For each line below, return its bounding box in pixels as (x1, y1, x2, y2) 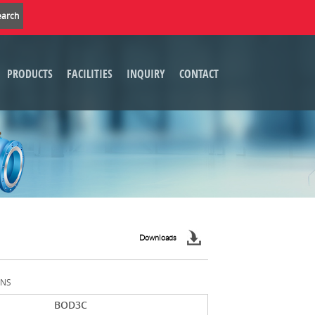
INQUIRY (127, 66, 165, 82)
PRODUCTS (7, 66, 53, 82)
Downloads (139, 233, 176, 242)
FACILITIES (67, 66, 112, 82)
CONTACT (179, 66, 219, 82)
